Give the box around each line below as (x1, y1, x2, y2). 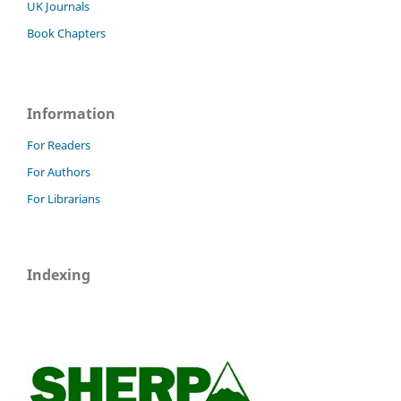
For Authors (27, 164, 90, 181)
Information (27, 104, 115, 124)
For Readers (27, 137, 90, 154)
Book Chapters (27, 25, 106, 42)
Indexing (27, 265, 90, 286)
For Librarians (27, 191, 100, 208)
